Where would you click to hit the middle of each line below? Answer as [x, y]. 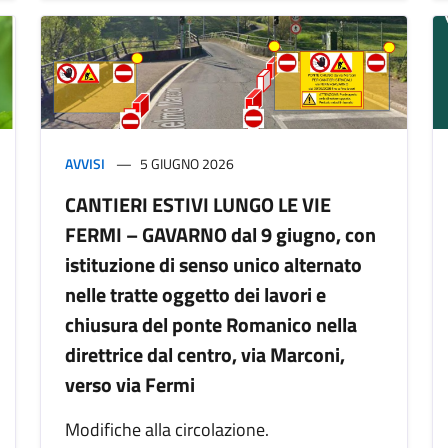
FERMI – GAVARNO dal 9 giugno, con [220, 234]
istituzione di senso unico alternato [213, 264]
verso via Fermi [130, 384]
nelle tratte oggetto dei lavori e [195, 294]
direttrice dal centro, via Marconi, [205, 354]
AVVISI [85, 163]
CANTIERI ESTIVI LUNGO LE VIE [198, 204]
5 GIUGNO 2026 [187, 163]
